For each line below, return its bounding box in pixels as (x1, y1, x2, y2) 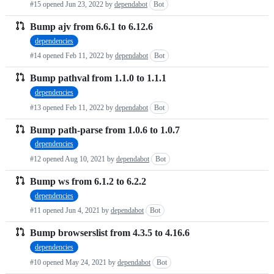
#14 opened (30, 51, 65, 61)
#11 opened (30, 206, 65, 215)
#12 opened (30, 154, 65, 163)
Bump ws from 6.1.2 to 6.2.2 (30, 176, 146, 187)
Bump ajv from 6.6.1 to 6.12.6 (30, 21, 153, 32)
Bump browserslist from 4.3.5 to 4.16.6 (30, 228, 190, 239)
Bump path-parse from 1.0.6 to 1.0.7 (30, 124, 180, 135)
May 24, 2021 (65, 257, 106, 267)
